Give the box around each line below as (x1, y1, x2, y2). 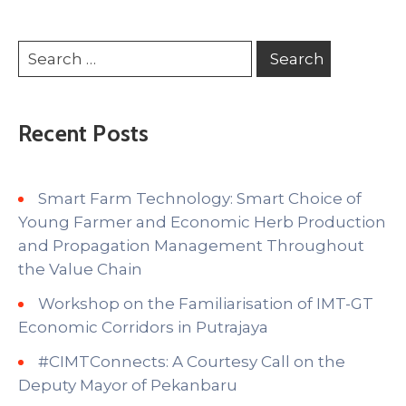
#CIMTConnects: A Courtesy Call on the (38, 353, 345, 372)
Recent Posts (18, 120, 150, 148)
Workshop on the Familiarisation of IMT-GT (38, 295, 373, 314)
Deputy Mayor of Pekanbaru (18, 376, 237, 395)
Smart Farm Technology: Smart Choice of (38, 189, 362, 208)
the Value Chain (18, 260, 142, 279)
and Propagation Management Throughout (18, 237, 364, 256)
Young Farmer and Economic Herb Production (18, 213, 386, 232)
